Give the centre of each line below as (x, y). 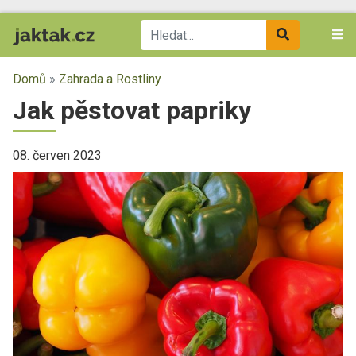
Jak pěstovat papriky (132, 110)
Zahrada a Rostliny (110, 79)
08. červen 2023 (57, 155)
